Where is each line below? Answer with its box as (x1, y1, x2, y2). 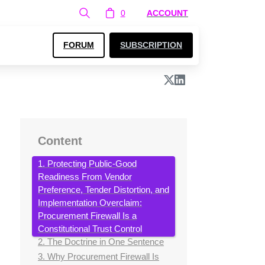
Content (38, 134, 82, 147)
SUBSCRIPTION (120, 40, 182, 50)
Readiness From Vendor (38, 172, 132, 182)
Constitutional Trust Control (38, 224, 142, 234)
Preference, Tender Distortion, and (38, 185, 169, 195)
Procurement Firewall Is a (38, 211, 137, 221)
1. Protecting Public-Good (38, 159, 137, 169)
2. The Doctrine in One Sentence (38, 237, 164, 247)
